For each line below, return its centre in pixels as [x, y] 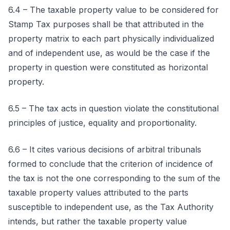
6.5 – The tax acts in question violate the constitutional [113, 108]
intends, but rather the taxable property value [98, 221]
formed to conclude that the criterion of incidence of [111, 164]
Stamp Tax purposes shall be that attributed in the [106, 24]
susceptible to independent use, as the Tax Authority [111, 207]
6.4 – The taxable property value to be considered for [113, 10]
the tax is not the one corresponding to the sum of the [114, 178]
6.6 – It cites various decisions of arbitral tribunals [105, 149]
